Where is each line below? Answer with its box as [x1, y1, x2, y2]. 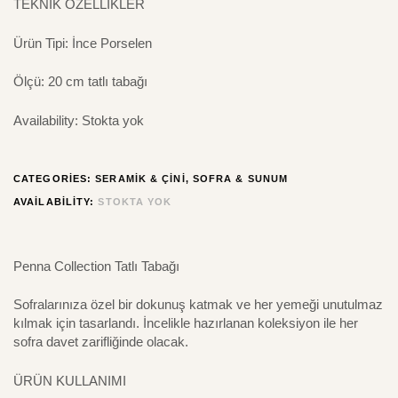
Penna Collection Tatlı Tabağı [13, 258, 179, 274]
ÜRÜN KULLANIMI [13, 372, 126, 388]
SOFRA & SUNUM [192, 172, 289, 184]
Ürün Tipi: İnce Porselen [13, 35, 152, 51]
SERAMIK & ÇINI [95, 172, 186, 184]
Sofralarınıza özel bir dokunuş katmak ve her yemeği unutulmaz [13, 297, 383, 313]
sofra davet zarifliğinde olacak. [13, 334, 188, 350]
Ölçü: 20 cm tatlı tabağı [13, 74, 147, 90]
